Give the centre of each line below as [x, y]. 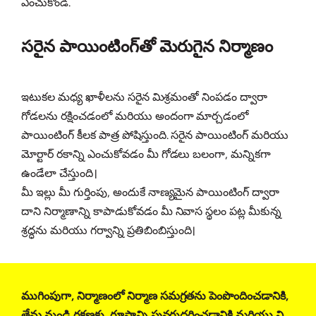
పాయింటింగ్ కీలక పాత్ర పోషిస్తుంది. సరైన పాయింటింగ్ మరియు [155, 135]
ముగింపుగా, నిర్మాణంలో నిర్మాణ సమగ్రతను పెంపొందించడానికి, [157, 296]
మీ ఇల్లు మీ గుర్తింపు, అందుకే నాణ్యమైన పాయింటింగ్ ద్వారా [151, 193]
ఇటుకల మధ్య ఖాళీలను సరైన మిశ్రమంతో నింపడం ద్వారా [145, 97]
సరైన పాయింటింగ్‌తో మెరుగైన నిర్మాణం [147, 47]
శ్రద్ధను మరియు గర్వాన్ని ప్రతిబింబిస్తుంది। [109, 231]
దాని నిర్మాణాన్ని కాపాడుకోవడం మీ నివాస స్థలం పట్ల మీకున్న [152, 212]
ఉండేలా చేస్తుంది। [61, 174]
